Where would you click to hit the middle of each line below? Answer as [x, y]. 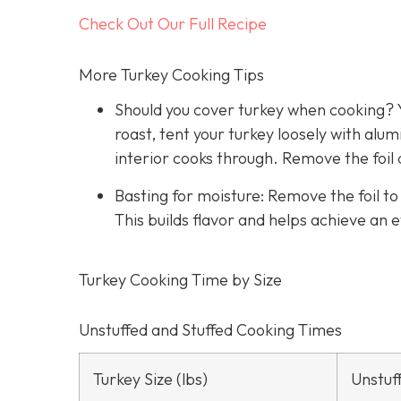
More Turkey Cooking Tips [171, 74]
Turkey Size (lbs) [150, 379]
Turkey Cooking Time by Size [180, 279]
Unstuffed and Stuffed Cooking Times [210, 329]
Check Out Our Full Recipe [173, 24]
